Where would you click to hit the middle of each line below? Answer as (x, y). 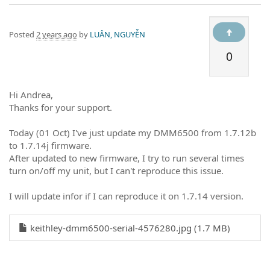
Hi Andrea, (31, 94)
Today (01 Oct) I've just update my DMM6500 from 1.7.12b (133, 132)
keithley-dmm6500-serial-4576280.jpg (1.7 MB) (129, 228)
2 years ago (57, 34)
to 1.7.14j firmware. (50, 145)
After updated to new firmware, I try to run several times (127, 158)
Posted (23, 34)
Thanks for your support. (61, 107)
